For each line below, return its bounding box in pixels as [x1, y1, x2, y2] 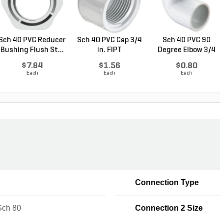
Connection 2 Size [135, 203, 203, 212]
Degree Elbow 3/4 [157, 46, 216, 54]
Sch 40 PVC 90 [162, 36, 211, 44]
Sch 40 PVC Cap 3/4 [77, 36, 142, 44]
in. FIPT [97, 46, 122, 54]
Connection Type [135, 178, 199, 187]
